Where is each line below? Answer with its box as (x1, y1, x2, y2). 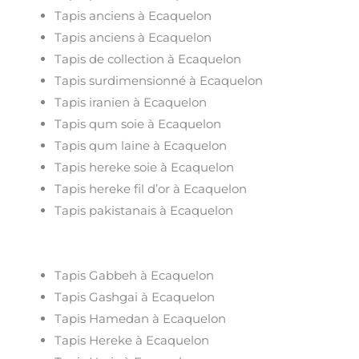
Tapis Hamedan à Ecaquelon (54, 311, 227, 327)
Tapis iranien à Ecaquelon (54, 94, 208, 110)
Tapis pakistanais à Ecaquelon (54, 202, 234, 218)
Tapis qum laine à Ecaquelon (54, 137, 228, 153)
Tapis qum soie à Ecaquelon (54, 115, 222, 131)
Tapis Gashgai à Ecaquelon (54, 289, 216, 305)
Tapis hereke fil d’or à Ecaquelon (54, 180, 248, 196)
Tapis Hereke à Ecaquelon (54, 333, 210, 349)
